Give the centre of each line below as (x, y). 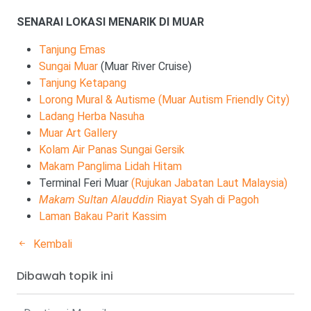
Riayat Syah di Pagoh (207, 200)
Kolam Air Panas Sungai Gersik (112, 150)
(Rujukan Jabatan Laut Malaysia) (209, 183)
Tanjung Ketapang (83, 83)
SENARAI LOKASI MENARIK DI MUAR (110, 22)
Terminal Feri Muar (85, 183)
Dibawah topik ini (65, 276)
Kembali (51, 244)
